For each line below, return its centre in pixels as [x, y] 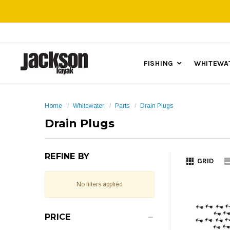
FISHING [159, 63]
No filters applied [100, 184]
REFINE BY [67, 156]
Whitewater [89, 106]
